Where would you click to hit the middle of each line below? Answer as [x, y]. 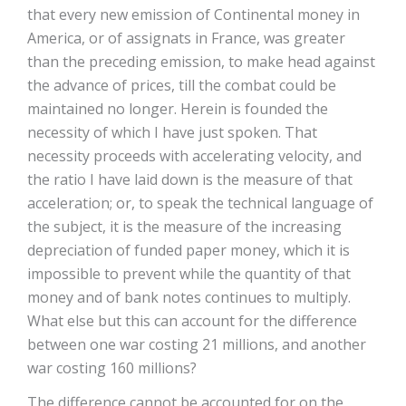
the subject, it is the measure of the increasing [184, 227]
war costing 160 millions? [112, 368]
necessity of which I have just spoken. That [172, 132]
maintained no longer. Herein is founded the [178, 109]
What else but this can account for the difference [192, 321]
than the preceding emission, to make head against [201, 62]
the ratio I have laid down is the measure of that [190, 179]
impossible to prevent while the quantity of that [189, 274]
